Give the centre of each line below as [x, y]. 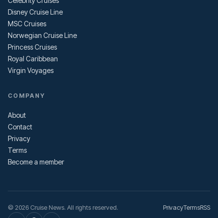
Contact [20, 127]
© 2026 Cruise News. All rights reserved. [63, 207]
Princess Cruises [32, 47]
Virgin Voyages [31, 70]
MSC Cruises [27, 24]
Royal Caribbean [33, 59]
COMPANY [27, 96]
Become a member [36, 162]
